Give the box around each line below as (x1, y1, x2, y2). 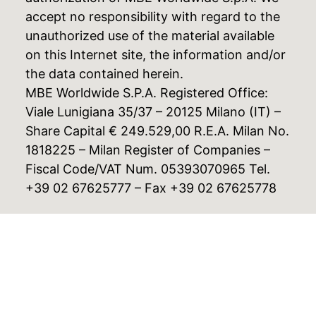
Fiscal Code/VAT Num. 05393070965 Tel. (25, 162, 270, 177)
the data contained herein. (25, 66, 183, 82)
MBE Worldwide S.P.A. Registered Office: (25, 85, 268, 101)
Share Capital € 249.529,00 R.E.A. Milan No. (25, 123, 289, 139)
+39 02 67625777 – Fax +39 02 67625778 (25, 181, 276, 196)
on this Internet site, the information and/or (25, 47, 286, 63)
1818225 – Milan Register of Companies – (25, 142, 270, 158)
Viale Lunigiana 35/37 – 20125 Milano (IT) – (25, 104, 281, 120)
